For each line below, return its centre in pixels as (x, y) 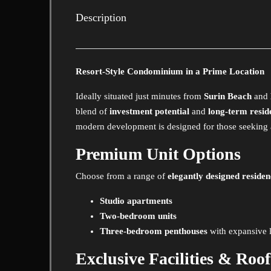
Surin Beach (228, 96)
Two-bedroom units (138, 216)
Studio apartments (136, 201)
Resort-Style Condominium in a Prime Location (170, 71)
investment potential (149, 111)
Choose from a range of (122, 176)
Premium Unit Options (158, 154)
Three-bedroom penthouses (154, 231)
